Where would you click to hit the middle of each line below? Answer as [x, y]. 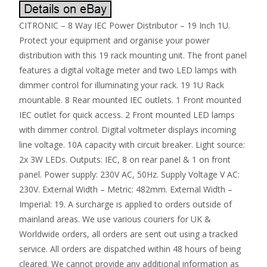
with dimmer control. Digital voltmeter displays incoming [128, 130]
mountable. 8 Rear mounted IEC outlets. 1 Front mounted [130, 100]
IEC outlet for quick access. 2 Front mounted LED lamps [127, 115]
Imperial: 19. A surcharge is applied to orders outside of [125, 204]
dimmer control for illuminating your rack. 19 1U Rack [122, 85]
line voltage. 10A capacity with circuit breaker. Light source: [132, 145]
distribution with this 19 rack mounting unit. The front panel [133, 55]
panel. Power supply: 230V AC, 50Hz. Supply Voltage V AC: [129, 175]
